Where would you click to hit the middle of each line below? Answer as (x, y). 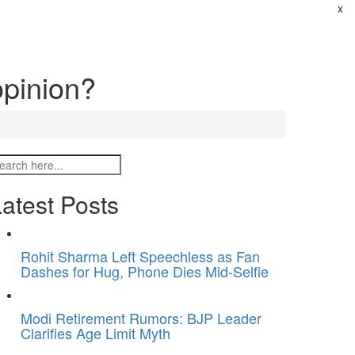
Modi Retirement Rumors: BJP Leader (141, 318)
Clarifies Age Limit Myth (95, 333)
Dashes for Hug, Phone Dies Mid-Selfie (145, 271)
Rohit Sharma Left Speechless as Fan (140, 256)
